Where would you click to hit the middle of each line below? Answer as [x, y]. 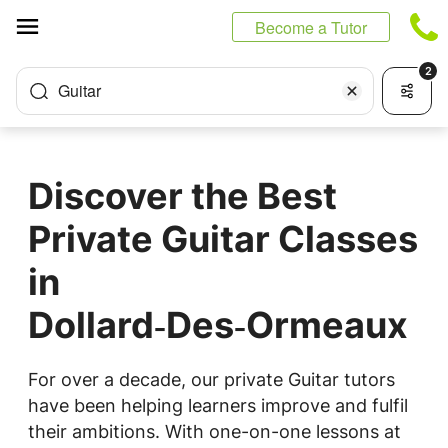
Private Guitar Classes [223, 239]
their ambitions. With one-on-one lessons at [214, 431]
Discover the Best [182, 196]
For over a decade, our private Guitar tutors [211, 379]
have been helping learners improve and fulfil [218, 405]
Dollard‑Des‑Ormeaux [218, 325]
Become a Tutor [311, 27]
